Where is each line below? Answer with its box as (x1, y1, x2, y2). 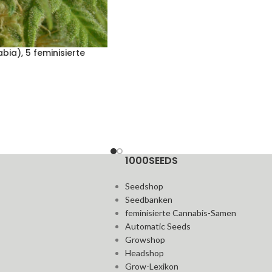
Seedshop (125, 181, 164, 192)
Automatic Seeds (125, 221, 191, 232)
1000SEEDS (125, 154, 178, 168)
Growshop (125, 234, 166, 245)
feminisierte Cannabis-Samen (125, 208, 237, 219)
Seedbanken (125, 194, 173, 205)
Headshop (125, 248, 165, 259)
